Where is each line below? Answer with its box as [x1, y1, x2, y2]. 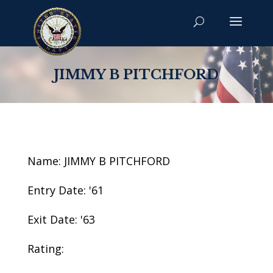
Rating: [27, 241, 64, 256]
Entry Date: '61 [27, 183, 104, 197]
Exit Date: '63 [27, 212, 95, 227]
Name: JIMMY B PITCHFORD [27, 154, 170, 168]
